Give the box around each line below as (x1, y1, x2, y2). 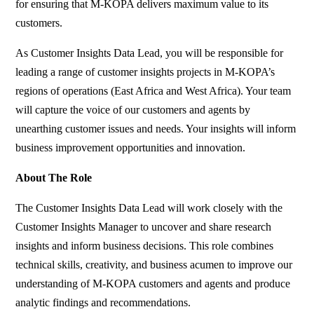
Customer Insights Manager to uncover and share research (15, 221, 272, 233)
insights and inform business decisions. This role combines (15, 240, 274, 252)
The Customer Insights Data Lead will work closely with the (15, 202, 283, 214)
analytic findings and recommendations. (15, 296, 191, 309)
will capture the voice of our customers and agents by (15, 104, 251, 116)
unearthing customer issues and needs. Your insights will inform (15, 123, 296, 135)
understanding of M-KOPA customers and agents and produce (15, 278, 291, 290)
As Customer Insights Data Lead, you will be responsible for (15, 47, 284, 60)
